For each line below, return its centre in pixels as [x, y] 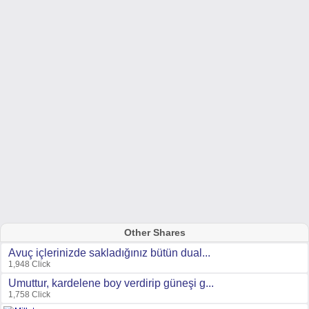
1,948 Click [29, 264]
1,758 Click [29, 295]
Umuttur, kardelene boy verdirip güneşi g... [111, 283]
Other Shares [154, 232]
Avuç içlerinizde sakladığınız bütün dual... [109, 253]
